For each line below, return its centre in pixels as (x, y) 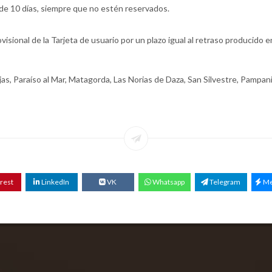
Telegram (224, 182)
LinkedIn (55, 182)
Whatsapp (168, 182)
